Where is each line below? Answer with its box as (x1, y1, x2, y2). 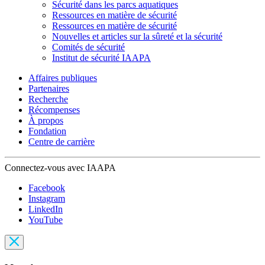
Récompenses (28, 105, 80, 115)
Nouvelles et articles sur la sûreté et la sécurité (52, 31, 222, 42)
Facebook (28, 183, 65, 193)
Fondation (28, 126, 66, 137)
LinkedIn (28, 204, 63, 215)
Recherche (28, 94, 68, 105)
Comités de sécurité (52, 42, 125, 53)
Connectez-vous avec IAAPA (5, 163, 116, 173)
